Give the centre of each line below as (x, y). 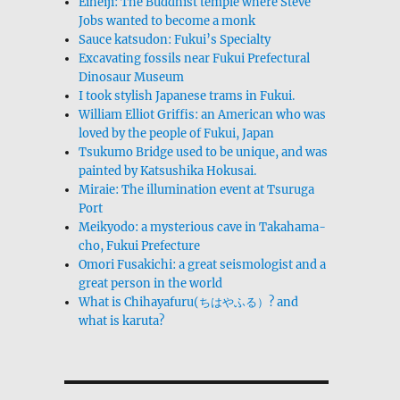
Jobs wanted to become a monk (167, 21)
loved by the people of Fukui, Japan (177, 133)
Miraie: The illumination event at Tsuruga (197, 189)
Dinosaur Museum (132, 77)
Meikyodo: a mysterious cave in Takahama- (203, 227)
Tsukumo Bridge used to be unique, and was (204, 152)
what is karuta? (122, 321)
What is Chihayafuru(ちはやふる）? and (189, 302)
